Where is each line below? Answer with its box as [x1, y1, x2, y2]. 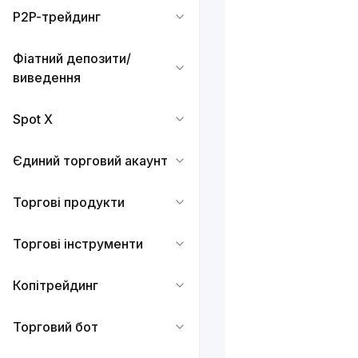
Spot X [13, 111, 53, 127]
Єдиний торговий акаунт [13, 153, 168, 169]
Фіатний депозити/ [13, 50, 131, 66]
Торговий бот [13, 319, 98, 335]
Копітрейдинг [13, 277, 98, 293]
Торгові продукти [13, 194, 125, 210]
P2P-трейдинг [13, 9, 101, 25]
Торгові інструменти [13, 236, 143, 252]
